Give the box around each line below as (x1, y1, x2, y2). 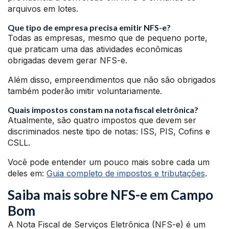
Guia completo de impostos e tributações (47, 168, 205, 179)
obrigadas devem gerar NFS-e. (8, 55, 127, 66)
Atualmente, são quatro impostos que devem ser (8, 115, 196, 126)
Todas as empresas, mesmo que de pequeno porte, (8, 33, 208, 43)
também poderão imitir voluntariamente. (8, 86, 162, 97)
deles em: (8, 168, 47, 179)
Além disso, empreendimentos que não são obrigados (8, 75, 216, 85)
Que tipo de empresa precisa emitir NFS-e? (8, 22, 171, 33)
